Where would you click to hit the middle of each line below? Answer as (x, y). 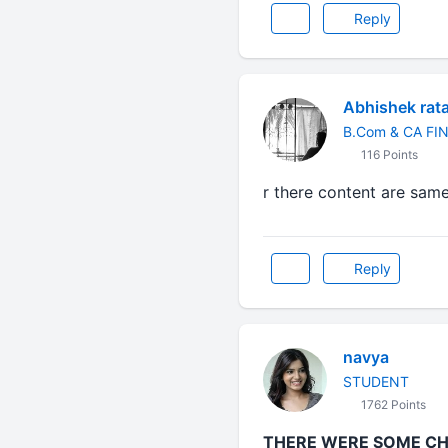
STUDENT (375, 381)
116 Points (387, 154)
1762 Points (391, 404)
